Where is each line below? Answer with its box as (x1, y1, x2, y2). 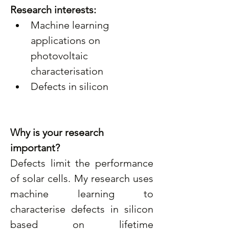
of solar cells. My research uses (10, 172, 153, 185)
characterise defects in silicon (10, 203, 153, 215)
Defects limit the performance (10, 157, 153, 169)
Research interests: (10, 4, 96, 16)
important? (10, 142, 61, 154)
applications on (31, 34, 103, 47)
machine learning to (10, 188, 153, 200)
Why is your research (10, 126, 106, 139)
